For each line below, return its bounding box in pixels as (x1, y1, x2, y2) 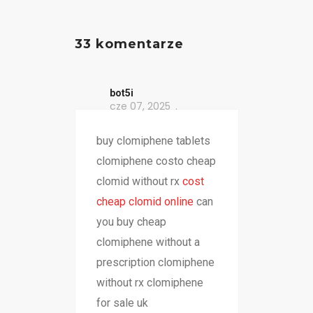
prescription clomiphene (96, 256, 214, 270)
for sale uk (96, 296, 148, 310)
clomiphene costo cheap (96, 154, 216, 168)
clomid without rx (96, 175, 182, 189)
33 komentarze (74, 36, 184, 52)
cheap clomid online (96, 195, 194, 209)
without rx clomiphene (96, 276, 203, 290)
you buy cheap (96, 215, 166, 229)
